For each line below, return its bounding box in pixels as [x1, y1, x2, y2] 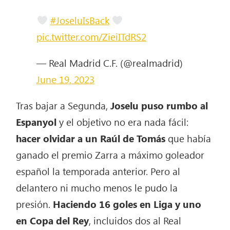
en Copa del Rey [16, 213, 89, 227]
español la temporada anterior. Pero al [16, 164, 181, 178]
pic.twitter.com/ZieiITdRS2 [36, 29, 147, 43]
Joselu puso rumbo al [110, 98, 208, 112]
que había [168, 131, 212, 145]
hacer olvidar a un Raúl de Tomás [16, 131, 168, 145]
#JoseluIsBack [50, 13, 109, 27]
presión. [16, 197, 53, 210]
